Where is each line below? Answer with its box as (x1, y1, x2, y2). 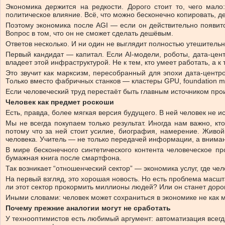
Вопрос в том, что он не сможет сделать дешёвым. (6, 29, 173, 37)
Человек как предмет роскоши (6, 97, 114, 106)
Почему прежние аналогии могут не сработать (6, 203, 171, 212)
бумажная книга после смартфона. (6, 153, 122, 162)
